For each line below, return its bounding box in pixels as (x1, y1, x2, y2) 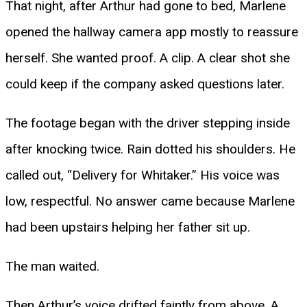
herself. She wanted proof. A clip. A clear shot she (5, 49, 290, 66)
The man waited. (5, 258, 99, 274)
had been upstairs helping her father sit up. (5, 219, 250, 235)
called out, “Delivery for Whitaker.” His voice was (5, 167, 280, 183)
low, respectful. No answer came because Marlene (5, 193, 295, 209)
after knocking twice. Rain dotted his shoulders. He (5, 140, 295, 157)
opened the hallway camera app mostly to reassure (5, 23, 298, 40)
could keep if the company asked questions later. (5, 75, 284, 92)
